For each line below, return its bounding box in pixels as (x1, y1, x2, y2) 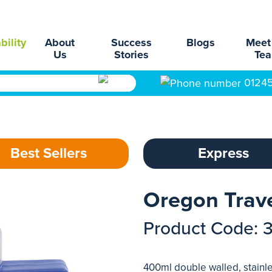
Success (111, 36, 152, 49)
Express (198, 144, 249, 162)
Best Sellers (10, 144, 87, 162)
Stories (114, 48, 149, 61)
